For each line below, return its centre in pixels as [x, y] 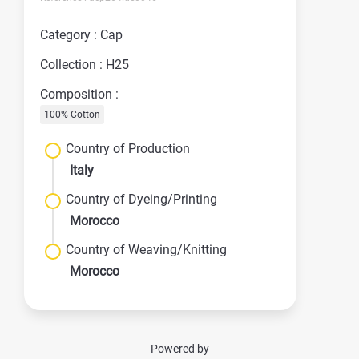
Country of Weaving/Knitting [146, 250]
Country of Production [128, 149]
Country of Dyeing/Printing [141, 199]
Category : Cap [81, 35]
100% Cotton [72, 115]
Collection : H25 [85, 65]
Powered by [179, 349]
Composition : [79, 94]
